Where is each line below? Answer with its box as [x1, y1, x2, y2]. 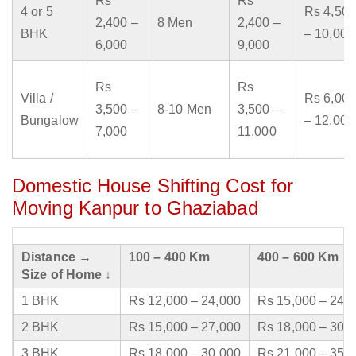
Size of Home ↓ [21, 268, 112, 282]
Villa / [21, 91, 53, 106]
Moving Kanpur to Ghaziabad [12, 197, 258, 219]
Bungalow [21, 114, 79, 128]
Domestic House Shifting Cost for [12, 175, 294, 197]
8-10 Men [157, 103, 211, 117]
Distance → [21, 250, 91, 265]
